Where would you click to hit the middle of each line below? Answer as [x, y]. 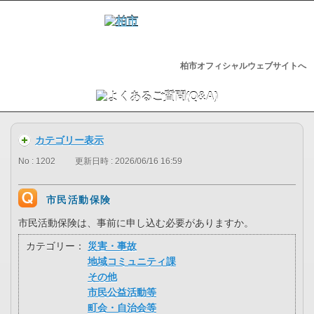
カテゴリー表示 [69, 140]
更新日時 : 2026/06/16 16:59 [129, 162]
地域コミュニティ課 [132, 262]
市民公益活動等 [122, 293]
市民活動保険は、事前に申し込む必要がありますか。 [136, 223]
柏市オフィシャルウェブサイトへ [243, 66]
